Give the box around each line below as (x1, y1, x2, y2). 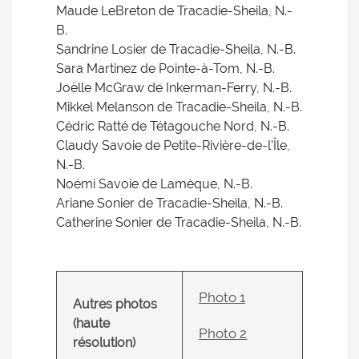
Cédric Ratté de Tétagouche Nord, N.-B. (56, 119, 289, 134)
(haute (73, 316, 110, 331)
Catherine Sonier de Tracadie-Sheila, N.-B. (56, 215, 301, 230)
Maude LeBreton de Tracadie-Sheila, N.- (56, 3, 292, 18)
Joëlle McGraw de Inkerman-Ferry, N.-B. (56, 80, 292, 95)
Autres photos (73, 296, 157, 312)
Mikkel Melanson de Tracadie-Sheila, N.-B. (56, 99, 302, 115)
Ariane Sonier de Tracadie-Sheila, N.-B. (56, 196, 283, 211)
